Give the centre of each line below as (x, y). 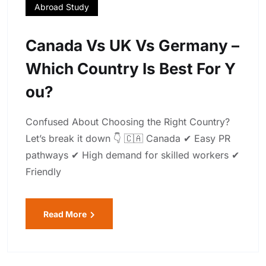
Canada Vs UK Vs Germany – (132, 46)
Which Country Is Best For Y (131, 69)
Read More (66, 214)
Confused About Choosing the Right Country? (128, 122)
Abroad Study (62, 7)
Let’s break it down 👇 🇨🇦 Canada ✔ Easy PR (128, 139)
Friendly (43, 172)
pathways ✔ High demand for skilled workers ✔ (132, 155)
